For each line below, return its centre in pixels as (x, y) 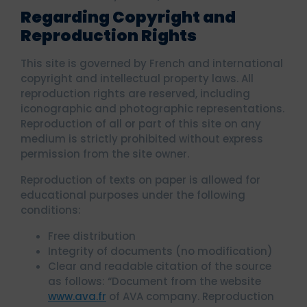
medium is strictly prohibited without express (142, 139)
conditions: (51, 210)
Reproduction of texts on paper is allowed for (140, 180)
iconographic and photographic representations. (152, 109)
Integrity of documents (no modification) (160, 251)
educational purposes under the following (133, 195)
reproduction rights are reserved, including (135, 94)
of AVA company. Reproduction (190, 296)
